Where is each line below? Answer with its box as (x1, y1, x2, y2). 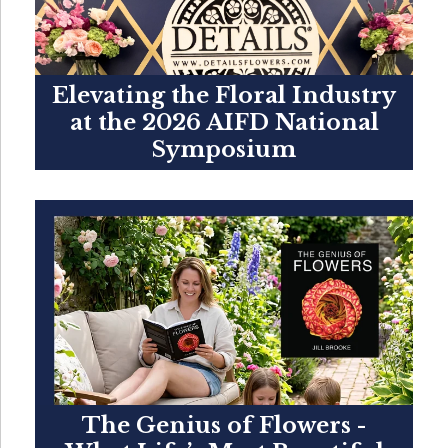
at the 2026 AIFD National (69, 108, 379, 136)
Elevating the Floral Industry (52, 81, 396, 109)
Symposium (152, 135, 296, 163)
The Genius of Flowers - (82, 411, 366, 439)
